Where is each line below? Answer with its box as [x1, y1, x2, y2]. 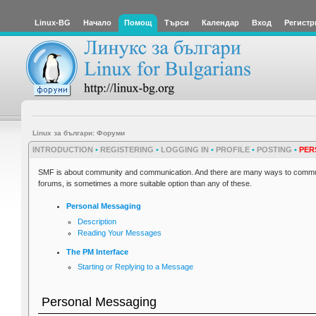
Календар [202, 18, 239, 27]
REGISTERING [100, 145, 154, 154]
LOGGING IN [161, 145, 209, 154]
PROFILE [216, 145, 250, 154]
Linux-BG [35, 18, 71, 27]
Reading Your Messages [78, 228, 162, 237]
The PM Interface [66, 247, 128, 256]
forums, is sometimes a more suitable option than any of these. [37, 178, 252, 188]
